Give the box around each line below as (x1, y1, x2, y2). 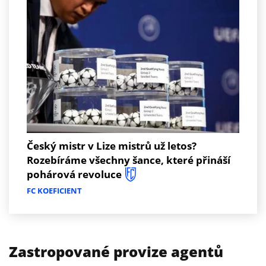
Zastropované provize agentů (9, 241, 223, 261)
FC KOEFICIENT (27, 185, 82, 196)
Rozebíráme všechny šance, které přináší (27, 153, 230, 167)
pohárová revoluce (27, 167, 122, 181)
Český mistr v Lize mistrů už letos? (27, 138, 197, 153)
